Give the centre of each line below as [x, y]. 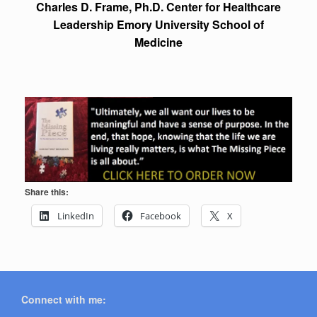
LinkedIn [76, 215]
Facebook [161, 215]
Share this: [47, 191]
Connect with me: [64, 299]
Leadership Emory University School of [158, 25]
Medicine [158, 42]
